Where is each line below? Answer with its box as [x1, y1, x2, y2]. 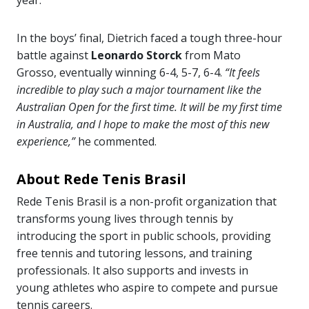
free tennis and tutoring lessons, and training [17, 246, 252, 261]
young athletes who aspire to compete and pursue [17, 280, 278, 296]
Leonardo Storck [91, 48, 182, 63]
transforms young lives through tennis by [17, 211, 233, 227]
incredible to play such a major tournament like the [17, 82, 261, 98]
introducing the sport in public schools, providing [17, 228, 271, 244]
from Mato [182, 48, 241, 63]
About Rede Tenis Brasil [17, 170, 186, 189]
